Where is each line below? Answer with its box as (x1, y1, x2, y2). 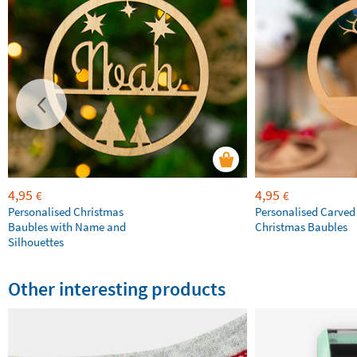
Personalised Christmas (8, 204, 124, 219)
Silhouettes (8, 234, 64, 249)
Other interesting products (8, 277, 226, 301)
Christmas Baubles (255, 219, 347, 234)
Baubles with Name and (8, 219, 126, 234)
